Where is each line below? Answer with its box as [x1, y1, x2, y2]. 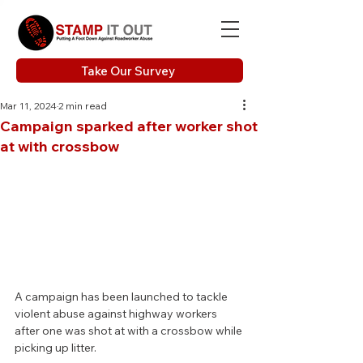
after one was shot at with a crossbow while [15, 323, 245, 339]
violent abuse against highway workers [15, 306, 220, 322]
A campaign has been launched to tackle [15, 289, 230, 305]
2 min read [58, 100, 107, 112]
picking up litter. [15, 340, 96, 356]
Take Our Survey [81, 62, 175, 79]
